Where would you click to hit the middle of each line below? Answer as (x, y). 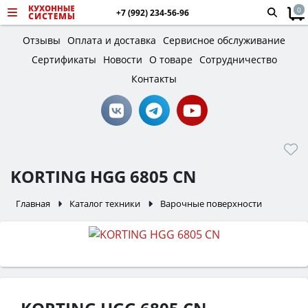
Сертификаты (64, 59)
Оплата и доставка (112, 40)
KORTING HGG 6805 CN (103, 176)
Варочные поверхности (211, 203)
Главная (33, 203)
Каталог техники (105, 203)
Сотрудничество (238, 59)
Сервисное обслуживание (224, 40)
